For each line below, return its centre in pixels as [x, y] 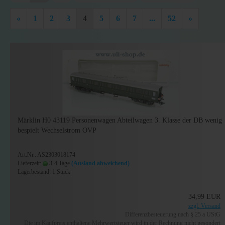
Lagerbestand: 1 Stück [44, 172]
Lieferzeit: [30, 163]
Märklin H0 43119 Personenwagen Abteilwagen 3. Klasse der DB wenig [120, 120]
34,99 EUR [205, 197]
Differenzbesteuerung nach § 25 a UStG [173, 214]
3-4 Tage [59, 163]
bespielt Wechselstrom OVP [57, 130]
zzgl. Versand [205, 206]
